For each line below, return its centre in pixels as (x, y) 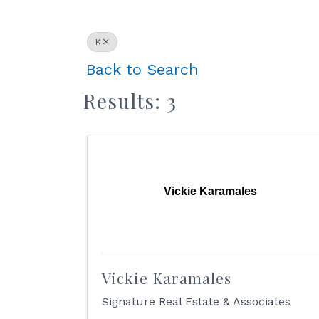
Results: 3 (130, 101)
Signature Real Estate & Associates (196, 301)
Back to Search (142, 69)
